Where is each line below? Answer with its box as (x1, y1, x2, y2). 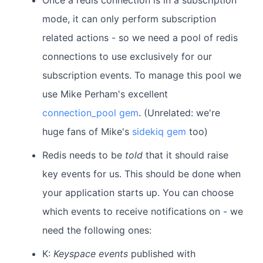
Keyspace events (53, 248, 128, 260)
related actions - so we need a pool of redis (42, 32, 238, 44)
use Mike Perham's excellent (42, 88, 168, 100)
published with (128, 248, 195, 260)
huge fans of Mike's (42, 126, 132, 138)
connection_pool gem (42, 107, 139, 119)
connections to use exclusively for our (42, 50, 212, 63)
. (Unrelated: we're (139, 107, 220, 119)
